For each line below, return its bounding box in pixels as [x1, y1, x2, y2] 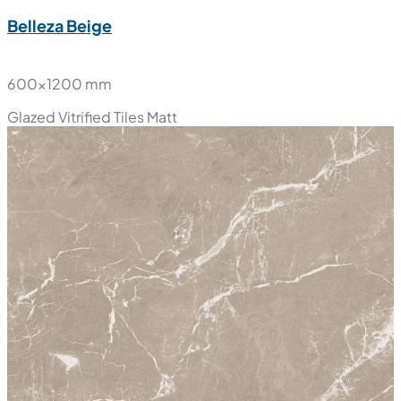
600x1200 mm [7, 74, 112, 94]
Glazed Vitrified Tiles [7, 107, 144, 127]
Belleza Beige [7, 15, 112, 37]
